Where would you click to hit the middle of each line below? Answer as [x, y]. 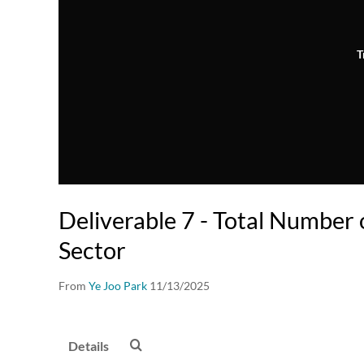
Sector [92, 250]
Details [89, 346]
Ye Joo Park [118, 286]
